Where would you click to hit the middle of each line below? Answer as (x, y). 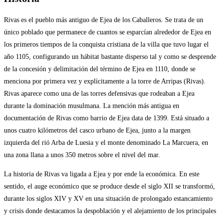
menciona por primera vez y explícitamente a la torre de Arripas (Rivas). (105, 82)
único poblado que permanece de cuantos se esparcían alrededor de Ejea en (108, 32)
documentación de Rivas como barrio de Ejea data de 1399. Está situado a (107, 118)
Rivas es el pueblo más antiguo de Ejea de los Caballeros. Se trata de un (104, 20)
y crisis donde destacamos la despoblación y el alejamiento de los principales (110, 211)
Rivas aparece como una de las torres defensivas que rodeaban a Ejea (99, 94)
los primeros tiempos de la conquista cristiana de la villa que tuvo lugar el (106, 45)
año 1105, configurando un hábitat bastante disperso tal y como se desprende (110, 57)
